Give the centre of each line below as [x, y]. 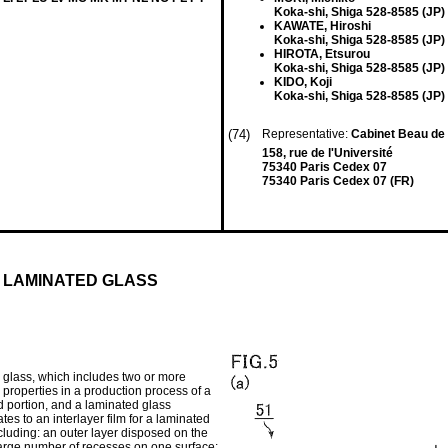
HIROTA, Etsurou [322, 54]
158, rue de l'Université [327, 153]
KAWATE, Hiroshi [322, 26]
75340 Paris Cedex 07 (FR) [338, 181]
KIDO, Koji [303, 82]
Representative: [306, 134]
